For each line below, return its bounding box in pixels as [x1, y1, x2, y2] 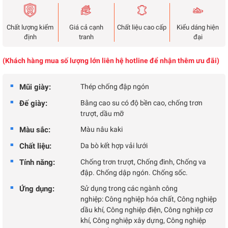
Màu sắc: [19, 125, 50, 134]
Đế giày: [19, 99, 47, 108]
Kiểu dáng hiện [177, 23, 219, 31]
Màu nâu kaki [80, 125, 123, 133]
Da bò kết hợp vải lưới [80, 141, 148, 150]
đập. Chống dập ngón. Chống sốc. [80, 168, 188, 177]
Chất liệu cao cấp [117, 23, 167, 31]
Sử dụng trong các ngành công [80, 184, 178, 192]
